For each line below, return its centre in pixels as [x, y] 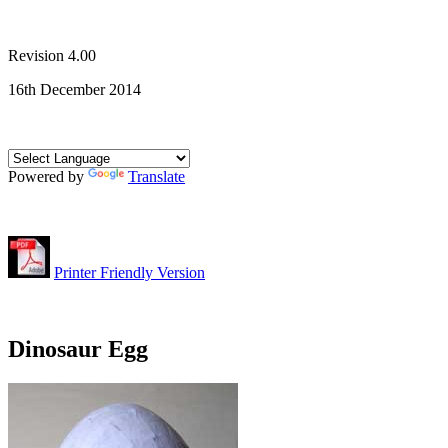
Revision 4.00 [52, 55]
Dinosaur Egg [78, 348]
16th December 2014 [74, 89]
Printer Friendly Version [129, 272]
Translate [156, 176]
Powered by [48, 176]
